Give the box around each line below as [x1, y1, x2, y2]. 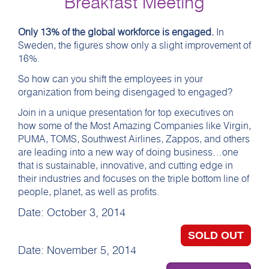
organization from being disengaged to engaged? [18, 87, 232, 97]
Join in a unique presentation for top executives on [18, 107, 234, 118]
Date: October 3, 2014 [18, 207, 125, 219]
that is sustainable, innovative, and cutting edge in [18, 160, 233, 171]
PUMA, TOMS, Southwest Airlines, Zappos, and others [18, 134, 250, 144]
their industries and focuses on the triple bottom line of [18, 174, 249, 184]
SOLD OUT [188, 229, 244, 241]
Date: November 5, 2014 [18, 245, 136, 256]
